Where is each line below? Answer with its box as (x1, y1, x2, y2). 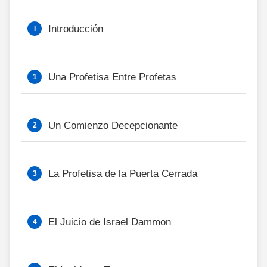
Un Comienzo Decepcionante (48, 120, 178, 131)
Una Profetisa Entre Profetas (48, 72, 176, 83)
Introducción (48, 23, 103, 35)
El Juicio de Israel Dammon (48, 216, 171, 228)
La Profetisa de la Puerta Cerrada (48, 168, 197, 179)
